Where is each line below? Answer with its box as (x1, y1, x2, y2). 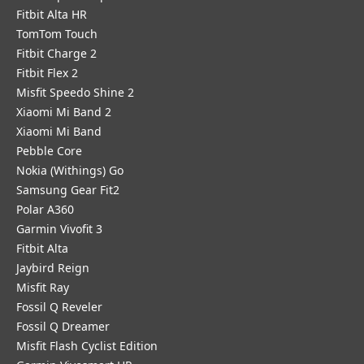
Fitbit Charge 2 (16, 45, 97, 61)
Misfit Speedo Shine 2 (16, 84, 134, 100)
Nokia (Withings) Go (16, 162, 123, 178)
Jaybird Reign (16, 260, 89, 275)
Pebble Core (16, 143, 82, 158)
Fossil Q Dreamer (16, 318, 110, 334)
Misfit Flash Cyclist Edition (16, 338, 158, 353)
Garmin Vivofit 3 (16, 221, 102, 236)
